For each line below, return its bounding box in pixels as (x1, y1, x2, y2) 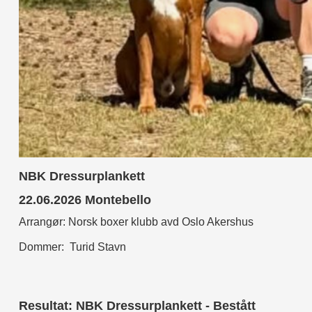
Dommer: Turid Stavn (19, 240, 127, 253)
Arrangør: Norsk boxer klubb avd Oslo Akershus (19, 215, 254, 228)
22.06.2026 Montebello (19, 192, 152, 207)
